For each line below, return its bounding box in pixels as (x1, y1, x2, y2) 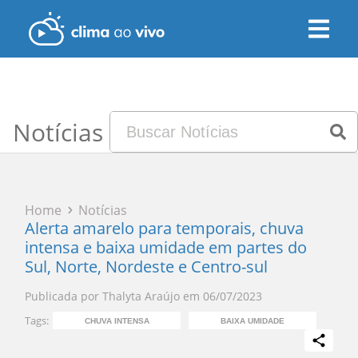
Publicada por (25, 288, 100, 304)
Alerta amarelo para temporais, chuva (25, 217, 304, 239)
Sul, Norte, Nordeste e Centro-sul (25, 256, 268, 277)
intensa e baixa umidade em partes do (25, 237, 308, 258)
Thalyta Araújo (102, 288, 181, 304)
